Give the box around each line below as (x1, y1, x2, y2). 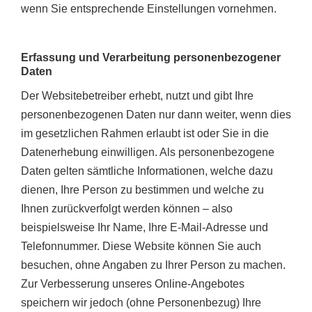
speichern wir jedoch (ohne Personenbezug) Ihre (21, 297, 261, 309)
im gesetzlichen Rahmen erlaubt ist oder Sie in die (21, 127, 269, 140)
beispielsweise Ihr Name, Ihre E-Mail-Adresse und (21, 221, 268, 234)
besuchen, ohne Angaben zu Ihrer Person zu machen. (21, 259, 286, 272)
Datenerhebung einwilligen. (21, 146, 159, 159)
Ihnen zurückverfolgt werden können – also (21, 203, 233, 215)
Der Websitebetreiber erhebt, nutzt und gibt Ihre (21, 90, 253, 102)
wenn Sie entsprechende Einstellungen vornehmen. (21, 2, 276, 15)
